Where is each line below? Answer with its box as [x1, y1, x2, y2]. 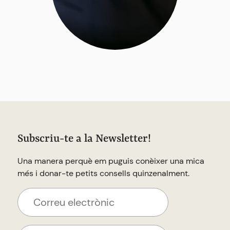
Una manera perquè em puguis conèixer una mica [17, 156, 204, 166]
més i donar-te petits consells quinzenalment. [17, 168, 189, 179]
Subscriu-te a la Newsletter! [17, 133, 151, 145]
